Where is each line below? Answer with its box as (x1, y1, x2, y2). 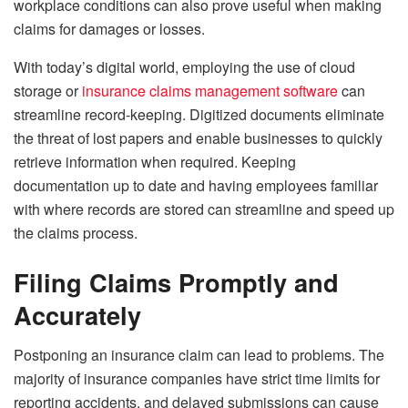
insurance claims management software (82, 80, 338, 102)
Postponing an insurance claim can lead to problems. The (14, 344, 384, 366)
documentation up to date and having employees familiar (14, 175, 378, 197)
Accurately (14, 296, 141, 332)
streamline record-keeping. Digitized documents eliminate (14, 104, 384, 126)
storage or (14, 80, 82, 102)
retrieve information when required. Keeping (14, 151, 296, 173)
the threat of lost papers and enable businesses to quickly (14, 127, 382, 149)
